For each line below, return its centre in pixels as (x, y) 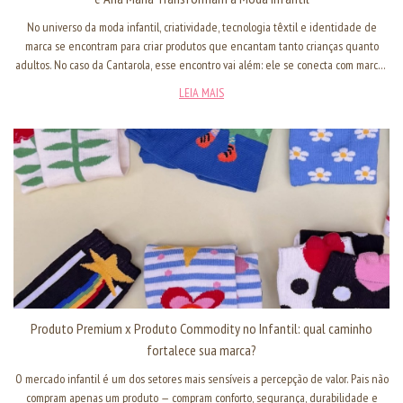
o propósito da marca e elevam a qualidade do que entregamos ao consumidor (201, 103)
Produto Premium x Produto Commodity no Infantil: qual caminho (201, 329)
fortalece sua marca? (201, 350)
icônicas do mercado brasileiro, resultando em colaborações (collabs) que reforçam (201, 84)
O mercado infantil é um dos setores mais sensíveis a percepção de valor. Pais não (201, 379)
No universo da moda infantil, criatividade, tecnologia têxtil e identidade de (201, 27)
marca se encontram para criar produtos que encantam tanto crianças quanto (201, 46)
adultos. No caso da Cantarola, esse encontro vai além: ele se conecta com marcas (201, 65)
